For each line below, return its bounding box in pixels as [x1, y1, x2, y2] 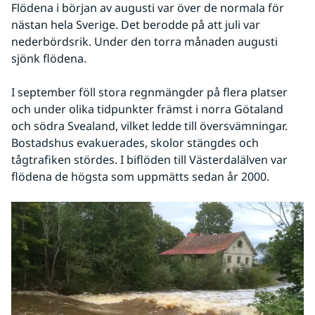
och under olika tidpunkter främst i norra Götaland [11, 101, 283, 117]
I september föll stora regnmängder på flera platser [11, 84, 288, 100]
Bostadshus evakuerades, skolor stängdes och [11, 134, 259, 150]
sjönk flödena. [11, 50, 89, 66]
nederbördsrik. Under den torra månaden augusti [11, 33, 278, 49]
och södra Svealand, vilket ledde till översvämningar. [11, 117, 288, 134]
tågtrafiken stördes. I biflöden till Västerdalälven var [11, 151, 288, 167]
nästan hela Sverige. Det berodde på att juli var [11, 16, 260, 32]
